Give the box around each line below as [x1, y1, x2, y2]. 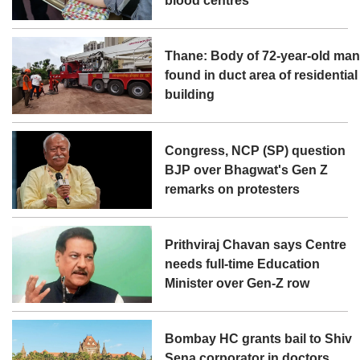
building [165, 88, 215, 102]
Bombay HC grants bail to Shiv [165, 331, 353, 346]
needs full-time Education [165, 256, 321, 271]
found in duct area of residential [165, 68, 358, 83]
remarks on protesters [165, 182, 301, 196]
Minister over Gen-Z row [165, 276, 310, 290]
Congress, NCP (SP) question [165, 143, 346, 157]
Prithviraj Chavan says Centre [165, 237, 347, 252]
